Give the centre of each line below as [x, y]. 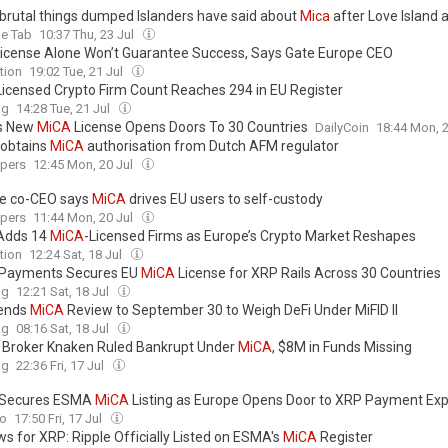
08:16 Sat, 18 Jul [64, 329]
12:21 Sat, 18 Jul [64, 292]
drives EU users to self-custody [224, 199]
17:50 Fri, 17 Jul [59, 419]
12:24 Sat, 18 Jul [77, 255]
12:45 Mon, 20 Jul [84, 165]
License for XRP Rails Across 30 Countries [308, 273]
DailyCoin [342, 128]
